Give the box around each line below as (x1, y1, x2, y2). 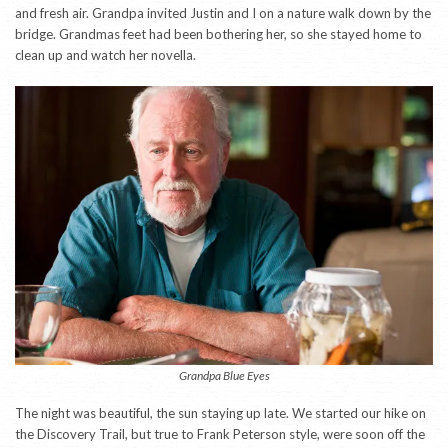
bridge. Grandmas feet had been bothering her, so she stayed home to (15, 25, 422, 42)
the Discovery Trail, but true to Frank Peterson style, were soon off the (15, 426, 425, 443)
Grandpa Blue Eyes (178, 368, 270, 384)
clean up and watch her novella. (15, 46, 196, 63)
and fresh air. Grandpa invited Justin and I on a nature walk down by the (15, 4, 431, 21)
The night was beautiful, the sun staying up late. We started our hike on (15, 405, 426, 422)
